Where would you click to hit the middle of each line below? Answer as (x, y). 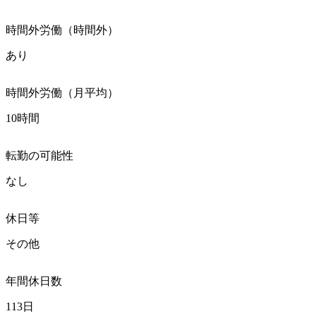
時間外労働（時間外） (62, 30)
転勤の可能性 (39, 155)
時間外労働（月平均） (62, 92)
